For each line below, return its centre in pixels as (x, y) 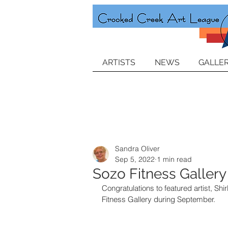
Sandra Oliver (137, 149)
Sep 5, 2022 (135, 159)
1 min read (174, 159)
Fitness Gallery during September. (161, 199)
